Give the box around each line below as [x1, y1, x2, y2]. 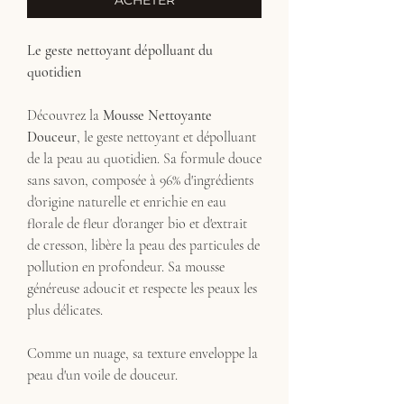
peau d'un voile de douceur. [27, 366, 181, 384]
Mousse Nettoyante [103, 106, 212, 124]
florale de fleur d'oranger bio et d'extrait [27, 215, 247, 233]
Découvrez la [27, 106, 103, 124]
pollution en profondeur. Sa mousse [27, 258, 225, 276]
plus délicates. [27, 301, 114, 319]
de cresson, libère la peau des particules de [27, 236, 260, 254]
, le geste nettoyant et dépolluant [77, 128, 256, 146]
